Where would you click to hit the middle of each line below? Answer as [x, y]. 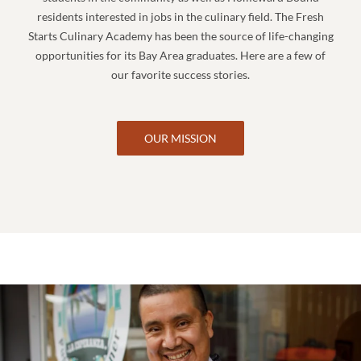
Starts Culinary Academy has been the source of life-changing [180, 36]
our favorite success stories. [180, 75]
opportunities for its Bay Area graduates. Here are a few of [180, 56]
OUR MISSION [180, 138]
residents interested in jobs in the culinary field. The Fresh [180, 17]
